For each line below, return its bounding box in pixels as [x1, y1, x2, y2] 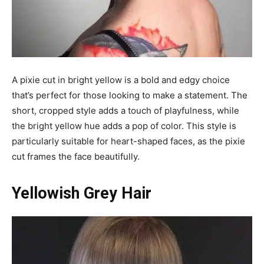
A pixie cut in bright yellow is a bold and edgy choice [12, 74, 230, 86]
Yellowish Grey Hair [12, 184, 151, 203]
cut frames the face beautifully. [12, 151, 140, 163]
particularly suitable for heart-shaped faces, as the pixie [12, 136, 245, 147]
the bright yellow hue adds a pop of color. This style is [12, 120, 236, 132]
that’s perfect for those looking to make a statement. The [12, 90, 247, 101]
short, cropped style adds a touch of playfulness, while [12, 105, 239, 117]
